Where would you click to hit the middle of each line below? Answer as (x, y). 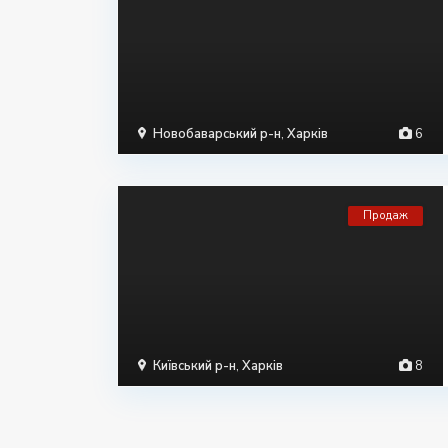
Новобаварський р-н (217, 134)
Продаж (385, 215)
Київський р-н (194, 366)
